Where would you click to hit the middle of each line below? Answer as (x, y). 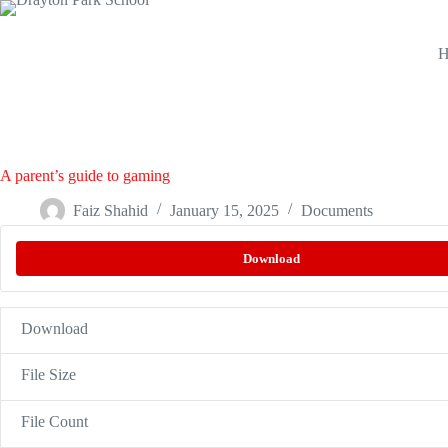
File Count (54, 421)
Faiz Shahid (110, 210)
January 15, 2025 (224, 210)
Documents (337, 210)
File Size (48, 375)
